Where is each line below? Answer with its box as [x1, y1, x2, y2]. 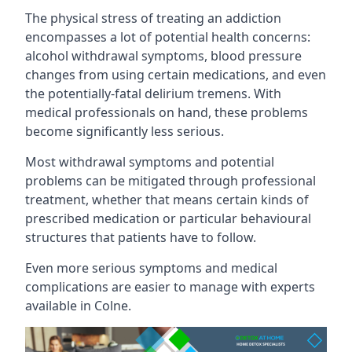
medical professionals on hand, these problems [25, 103, 308, 121]
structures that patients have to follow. [25, 228, 256, 246]
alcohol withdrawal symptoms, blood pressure [25, 46, 302, 64]
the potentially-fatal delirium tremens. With [25, 84, 281, 102]
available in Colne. [25, 296, 131, 314]
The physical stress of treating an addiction [25, 9, 281, 27]
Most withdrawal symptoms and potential [25, 152, 274, 170]
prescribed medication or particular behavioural [25, 209, 311, 227]
